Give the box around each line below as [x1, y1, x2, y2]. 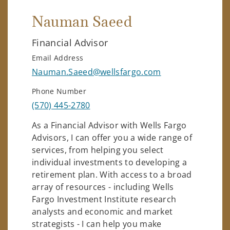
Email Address [32, 52, 84, 63]
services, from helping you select [32, 144, 164, 156]
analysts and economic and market [32, 205, 173, 217]
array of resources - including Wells [32, 181, 174, 193]
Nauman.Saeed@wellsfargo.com [32, 66, 161, 78]
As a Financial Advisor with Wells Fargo [32, 119, 187, 131]
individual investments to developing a [32, 156, 187, 168]
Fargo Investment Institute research [32, 193, 177, 205]
